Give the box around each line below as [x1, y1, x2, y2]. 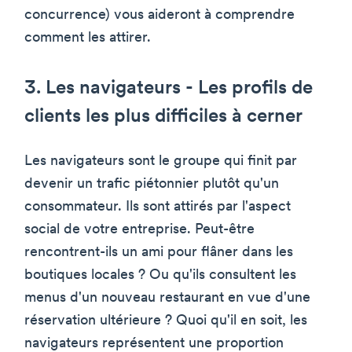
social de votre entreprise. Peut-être [24, 222, 255, 237]
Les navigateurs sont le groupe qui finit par [24, 153, 297, 169]
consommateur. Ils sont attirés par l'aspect [24, 199, 291, 214]
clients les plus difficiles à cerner [24, 107, 302, 126]
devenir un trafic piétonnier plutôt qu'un [24, 176, 279, 192]
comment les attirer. [24, 30, 151, 46]
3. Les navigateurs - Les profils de [24, 79, 313, 98]
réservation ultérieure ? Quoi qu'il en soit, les [24, 313, 307, 328]
